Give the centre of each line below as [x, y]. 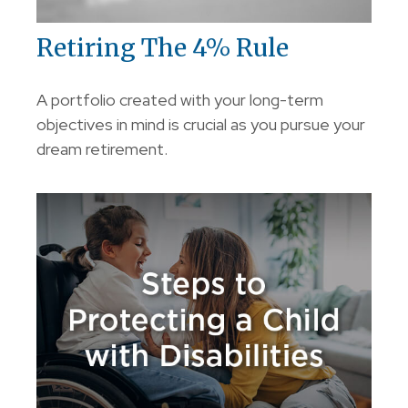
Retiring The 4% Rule [163, 48]
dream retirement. [102, 149]
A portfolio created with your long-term [180, 100]
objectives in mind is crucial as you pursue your [201, 125]
